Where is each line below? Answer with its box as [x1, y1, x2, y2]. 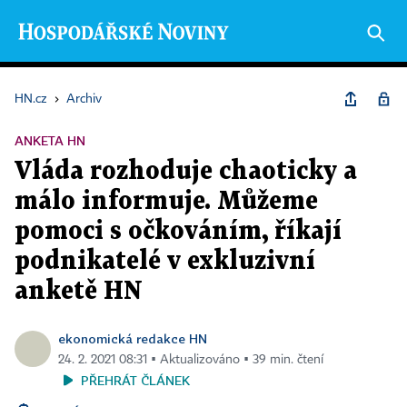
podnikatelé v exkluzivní [15, 250, 315, 273]
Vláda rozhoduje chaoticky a [15, 160, 357, 184]
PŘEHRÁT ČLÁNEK [81, 372, 190, 388]
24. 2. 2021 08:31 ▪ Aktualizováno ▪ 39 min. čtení [58, 353, 323, 366]
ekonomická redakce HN [58, 331, 207, 346]
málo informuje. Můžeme [15, 190, 318, 213]
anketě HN [15, 280, 143, 303]
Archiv [66, 93, 102, 105]
